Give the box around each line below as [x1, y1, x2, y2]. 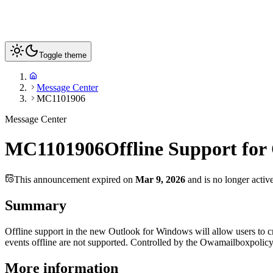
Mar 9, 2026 [135, 174, 185, 185]
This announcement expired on [14, 174, 135, 185]
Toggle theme [39, 51, 87, 60]
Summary [5, 197, 66, 213]
